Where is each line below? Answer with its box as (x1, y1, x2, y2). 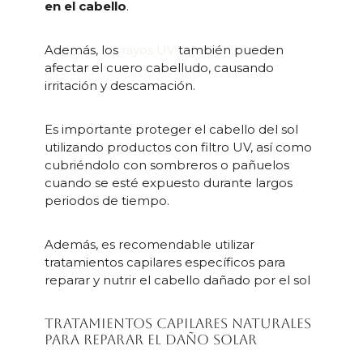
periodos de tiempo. (44, 193, 169, 209)
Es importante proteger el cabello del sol (44, 122, 298, 138)
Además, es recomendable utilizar (44, 237, 254, 253)
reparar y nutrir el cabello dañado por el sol (44, 272, 310, 288)
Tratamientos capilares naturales (44, 315, 311, 332)
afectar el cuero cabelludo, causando (44, 60, 274, 76)
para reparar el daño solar (44, 331, 257, 348)
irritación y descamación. (44, 78, 195, 94)
